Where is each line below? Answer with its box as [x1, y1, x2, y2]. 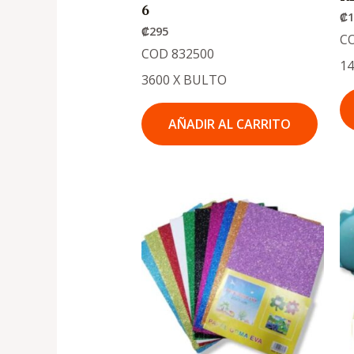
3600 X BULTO [141, 71, 227, 89]
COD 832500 [141, 45, 214, 63]
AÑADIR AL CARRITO [168, 115, 291, 134]
